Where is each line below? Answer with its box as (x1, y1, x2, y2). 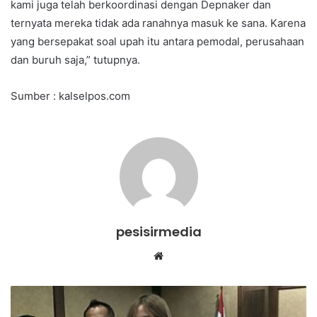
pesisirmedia (115, 222, 202, 241)
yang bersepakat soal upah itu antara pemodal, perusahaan (11, 34, 304, 48)
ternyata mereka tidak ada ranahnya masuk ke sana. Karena (11, 16, 306, 30)
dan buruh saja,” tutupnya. (11, 52, 140, 67)
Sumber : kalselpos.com (11, 88, 130, 103)
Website (163, 248, 203, 262)
